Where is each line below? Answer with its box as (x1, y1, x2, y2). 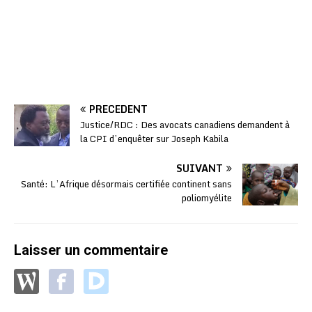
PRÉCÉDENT (89, 100, 148, 117)
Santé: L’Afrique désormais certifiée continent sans (21, 175, 232, 192)
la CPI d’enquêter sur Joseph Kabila (80, 130, 228, 146)
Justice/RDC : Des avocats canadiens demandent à (80, 116, 290, 132)
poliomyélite (182, 189, 232, 205)
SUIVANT (176, 159, 223, 176)
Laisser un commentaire (14, 241, 168, 258)
